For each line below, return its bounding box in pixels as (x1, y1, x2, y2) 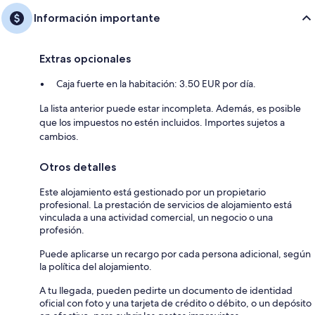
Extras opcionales (39, 52, 131, 66)
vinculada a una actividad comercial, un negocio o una (39, 211, 273, 224)
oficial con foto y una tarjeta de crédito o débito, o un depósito (39, 297, 311, 310)
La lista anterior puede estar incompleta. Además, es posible (39, 102, 301, 115)
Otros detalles (39, 160, 116, 174)
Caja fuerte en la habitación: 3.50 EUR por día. (56, 77, 256, 91)
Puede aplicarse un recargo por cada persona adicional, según (39, 247, 311, 261)
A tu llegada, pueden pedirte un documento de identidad (39, 284, 292, 297)
